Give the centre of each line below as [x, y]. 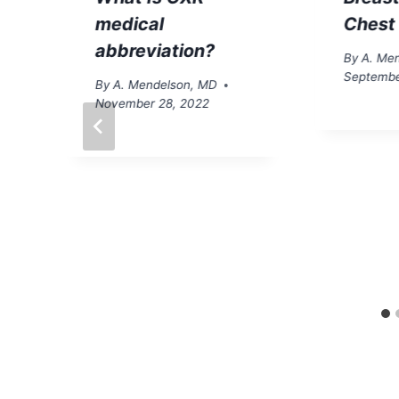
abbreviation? [155, 50]
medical [130, 24]
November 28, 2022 [152, 104]
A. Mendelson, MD [166, 85]
